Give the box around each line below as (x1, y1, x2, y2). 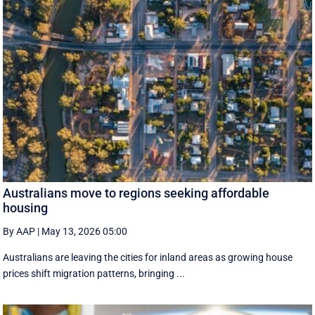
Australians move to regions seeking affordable (3, 185, 270, 200)
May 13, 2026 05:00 (41, 225, 128, 237)
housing (3, 200, 49, 215)
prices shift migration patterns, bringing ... (3, 267, 186, 279)
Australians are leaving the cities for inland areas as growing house (3, 251, 293, 263)
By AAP (3, 225, 36, 237)
